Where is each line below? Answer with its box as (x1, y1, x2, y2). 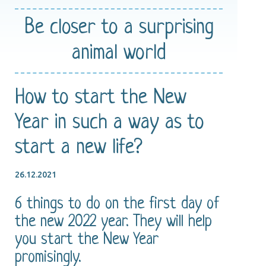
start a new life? (15, 136, 142, 159)
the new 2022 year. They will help (15, 213, 212, 231)
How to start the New (15, 86, 186, 109)
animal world (71, 42, 166, 65)
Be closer (24, 16, 102, 39)
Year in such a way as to (15, 111, 204, 134)
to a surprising (101, 16, 214, 39)
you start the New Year (15, 230, 159, 249)
